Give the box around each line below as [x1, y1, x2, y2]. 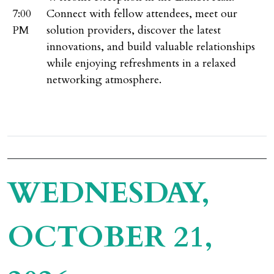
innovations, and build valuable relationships [46, 39, 255, 54]
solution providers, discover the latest [46, 23, 221, 38]
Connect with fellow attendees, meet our [46, 6, 237, 21]
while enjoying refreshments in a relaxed [46, 56, 236, 71]
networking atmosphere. [46, 72, 161, 87]
